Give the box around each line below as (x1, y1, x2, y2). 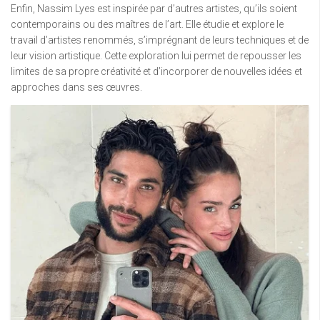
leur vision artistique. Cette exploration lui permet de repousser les (11, 49, 301, 61)
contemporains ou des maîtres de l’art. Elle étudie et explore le (11, 18, 284, 30)
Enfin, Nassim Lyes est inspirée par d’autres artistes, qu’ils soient (11, 2, 297, 14)
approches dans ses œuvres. (11, 81, 142, 93)
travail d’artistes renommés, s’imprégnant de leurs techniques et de (11, 34, 309, 46)
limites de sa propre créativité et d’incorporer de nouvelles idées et (11, 65, 302, 77)
